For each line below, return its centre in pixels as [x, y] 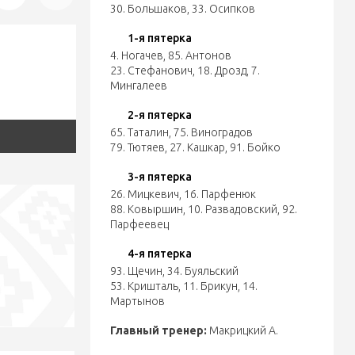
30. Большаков [148, 9]
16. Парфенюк [219, 194]
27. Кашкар [197, 147]
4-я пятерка [159, 254]
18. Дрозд [221, 71]
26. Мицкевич [144, 194]
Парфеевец [139, 224]
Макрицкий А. [242, 330]
